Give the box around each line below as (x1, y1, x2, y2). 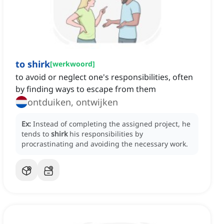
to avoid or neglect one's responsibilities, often (15, 71, 193, 83)
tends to (21, 129, 51, 139)
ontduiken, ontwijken (27, 96, 118, 108)
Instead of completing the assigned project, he (33, 119, 190, 129)
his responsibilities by (69, 129, 143, 139)
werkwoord (52, 59, 92, 69)
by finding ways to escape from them (15, 83, 156, 95)
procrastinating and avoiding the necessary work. (21, 139, 188, 149)
